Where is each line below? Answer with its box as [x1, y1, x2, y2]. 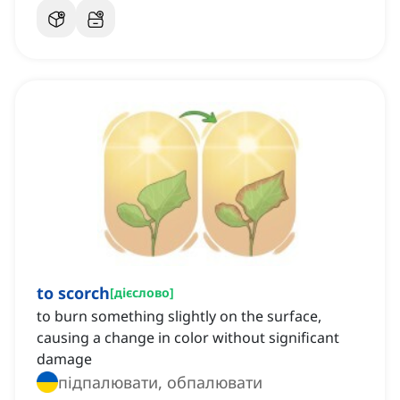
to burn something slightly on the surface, [37, 306, 321, 327]
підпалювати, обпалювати [58, 371, 262, 394]
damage [37, 349, 92, 370]
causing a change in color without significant [37, 328, 339, 348]
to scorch [37, 282, 110, 304]
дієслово [114, 284, 170, 302]
